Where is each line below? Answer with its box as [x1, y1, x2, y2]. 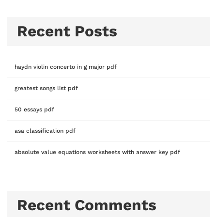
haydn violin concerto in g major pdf [15, 63, 117, 71]
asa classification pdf [15, 127, 76, 135]
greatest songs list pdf [15, 85, 78, 92]
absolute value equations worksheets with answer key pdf [15, 149, 180, 156]
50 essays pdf [15, 106, 54, 113]
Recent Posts [17, 22, 117, 40]
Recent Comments [17, 196, 156, 215]
